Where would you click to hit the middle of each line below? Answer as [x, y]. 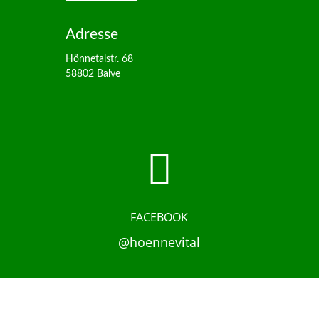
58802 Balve [93, 74]
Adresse [91, 35]
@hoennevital [159, 242]
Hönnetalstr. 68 [99, 59]
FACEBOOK [159, 217]
